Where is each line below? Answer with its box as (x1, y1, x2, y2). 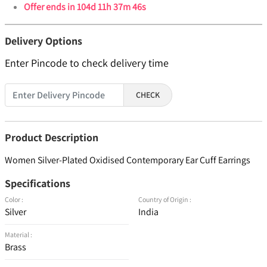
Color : (5, 195, 23, 204)
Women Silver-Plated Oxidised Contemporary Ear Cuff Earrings (5, 154, 250, 167)
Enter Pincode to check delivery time (5, 56, 169, 70)
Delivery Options (5, 34, 82, 48)
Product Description (5, 131, 98, 145)
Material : (5, 230, 32, 240)
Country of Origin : (138, 195, 191, 204)
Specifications (5, 176, 70, 191)
